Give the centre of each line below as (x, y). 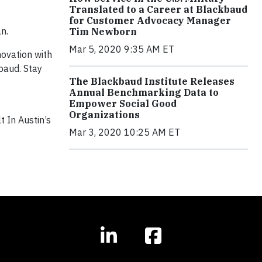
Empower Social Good (123, 104)
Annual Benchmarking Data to (144, 92)
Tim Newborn (103, 32)
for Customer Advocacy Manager (150, 20)
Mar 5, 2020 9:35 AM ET (122, 49)
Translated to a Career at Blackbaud (158, 9)
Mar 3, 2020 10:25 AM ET (125, 132)
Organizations (104, 115)
